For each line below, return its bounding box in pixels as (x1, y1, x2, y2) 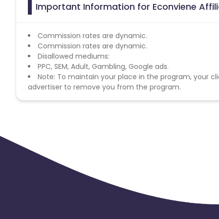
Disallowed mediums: (38, 51, 109, 61)
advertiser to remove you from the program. (28, 82, 181, 92)
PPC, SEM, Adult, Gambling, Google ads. (38, 61, 169, 71)
